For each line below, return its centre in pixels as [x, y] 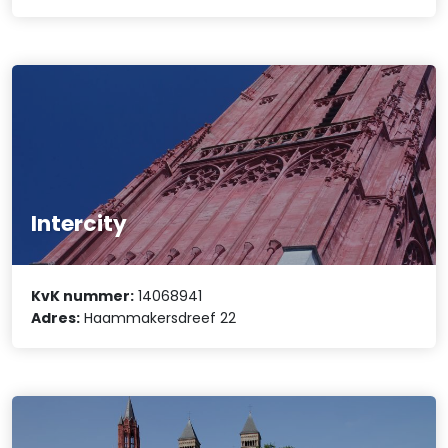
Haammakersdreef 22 [158, 317]
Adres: [56, 317]
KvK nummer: [83, 295]
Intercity [79, 224]
